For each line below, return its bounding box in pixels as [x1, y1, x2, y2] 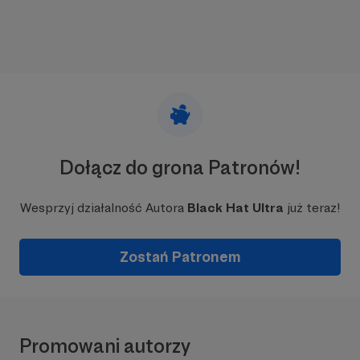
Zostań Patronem [119, 247, 241, 265]
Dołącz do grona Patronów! [59, 155, 301, 179]
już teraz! [283, 199, 341, 215]
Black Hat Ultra [186, 199, 284, 215]
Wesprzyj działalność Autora [19, 199, 187, 215]
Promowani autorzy [19, 333, 190, 358]
